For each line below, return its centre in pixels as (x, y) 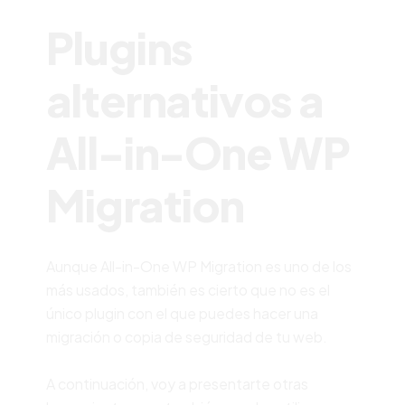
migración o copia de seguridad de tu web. (186, 336)
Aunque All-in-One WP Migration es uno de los (198, 266)
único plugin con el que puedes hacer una (182, 313)
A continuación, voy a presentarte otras (177, 383)
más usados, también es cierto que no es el (188, 289)
